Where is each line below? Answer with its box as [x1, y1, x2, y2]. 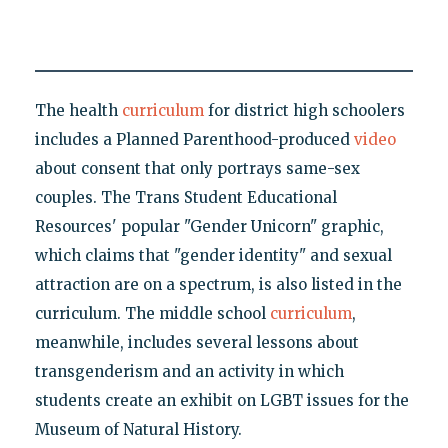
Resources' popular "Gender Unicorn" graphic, [34, 216, 384, 236]
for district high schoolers [203, 100, 405, 120]
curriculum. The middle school [34, 303, 270, 323]
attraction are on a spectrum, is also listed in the [34, 274, 402, 294]
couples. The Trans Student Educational [34, 187, 337, 207]
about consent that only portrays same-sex [34, 158, 360, 178]
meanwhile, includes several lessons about [34, 332, 359, 352]
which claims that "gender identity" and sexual [34, 245, 392, 265]
